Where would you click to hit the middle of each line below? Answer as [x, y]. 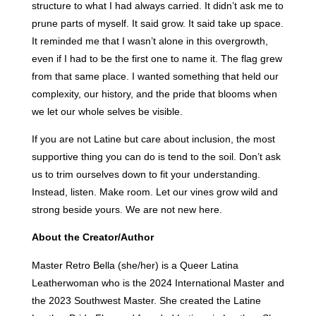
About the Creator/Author [92, 237]
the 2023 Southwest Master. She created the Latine [146, 300]
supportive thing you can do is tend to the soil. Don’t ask [156, 156]
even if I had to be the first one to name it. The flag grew [157, 58]
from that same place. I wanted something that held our [155, 76]
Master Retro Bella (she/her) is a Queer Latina [135, 265]
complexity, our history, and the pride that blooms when [154, 93]
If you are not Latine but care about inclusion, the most [153, 139]
